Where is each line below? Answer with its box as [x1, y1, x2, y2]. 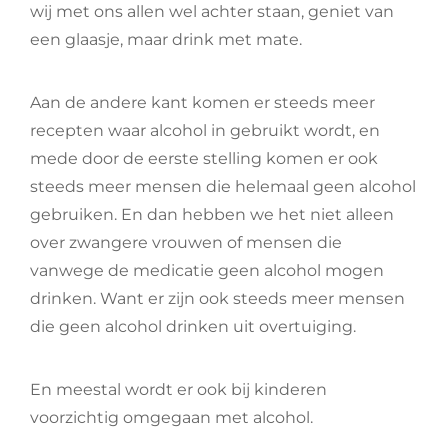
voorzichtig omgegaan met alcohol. [30, 408, 313, 427]
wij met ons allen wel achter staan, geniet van [30, 2, 394, 21]
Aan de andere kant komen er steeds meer [30, 93, 375, 112]
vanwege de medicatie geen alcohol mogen [30, 261, 384, 280]
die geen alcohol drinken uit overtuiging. [30, 317, 356, 336]
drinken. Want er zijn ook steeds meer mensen [30, 289, 405, 308]
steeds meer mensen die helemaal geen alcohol [30, 177, 416, 196]
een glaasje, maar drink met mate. [30, 30, 302, 49]
